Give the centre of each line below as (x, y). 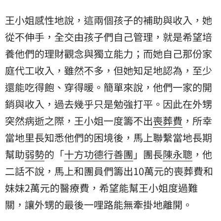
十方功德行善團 (99, 154)
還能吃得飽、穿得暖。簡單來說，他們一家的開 (109, 87)
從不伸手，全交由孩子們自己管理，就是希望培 (109, 37)
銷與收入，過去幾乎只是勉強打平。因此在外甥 (109, 104)
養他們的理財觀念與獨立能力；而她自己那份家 (109, 53)
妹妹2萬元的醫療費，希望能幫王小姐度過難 (101, 187)
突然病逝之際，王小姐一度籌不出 (79, 120)
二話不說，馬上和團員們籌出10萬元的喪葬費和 (109, 171)
